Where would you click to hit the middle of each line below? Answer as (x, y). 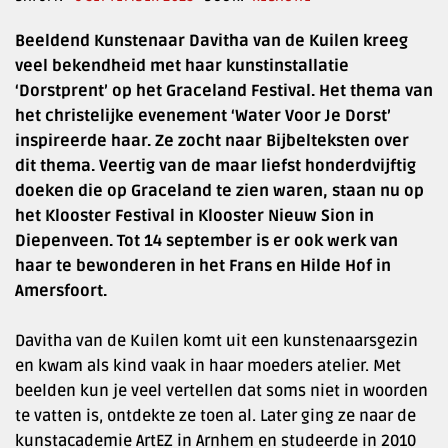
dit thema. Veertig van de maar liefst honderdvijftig (215, 165)
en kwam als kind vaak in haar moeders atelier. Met (208, 365)
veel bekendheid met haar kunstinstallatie (182, 65)
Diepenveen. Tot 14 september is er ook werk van (206, 240)
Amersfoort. (65, 290)
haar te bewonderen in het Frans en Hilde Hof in (203, 265)
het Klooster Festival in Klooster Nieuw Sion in (194, 215)
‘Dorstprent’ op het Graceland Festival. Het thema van (224, 90)
